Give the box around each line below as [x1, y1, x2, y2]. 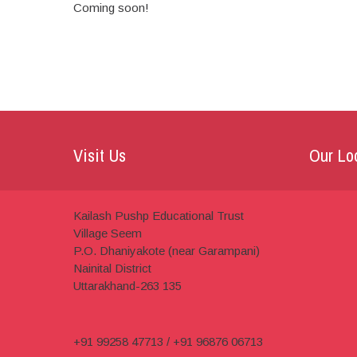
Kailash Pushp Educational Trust [73, 208, 244, 222]
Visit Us [73, 143, 126, 167]
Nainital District [73, 261, 151, 275]
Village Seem [73, 226, 142, 240]
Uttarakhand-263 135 [73, 278, 182, 292]
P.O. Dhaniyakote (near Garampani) [73, 243, 260, 257]
